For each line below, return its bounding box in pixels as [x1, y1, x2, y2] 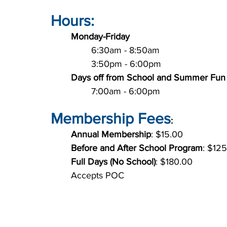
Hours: [51, 13, 94, 29]
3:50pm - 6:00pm [91, 59, 161, 69]
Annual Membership [71, 129, 151, 139]
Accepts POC [71, 170, 124, 180]
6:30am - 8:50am [91, 45, 160, 55]
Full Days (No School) [71, 157, 156, 167]
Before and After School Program [71, 143, 203, 153]
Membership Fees [51, 110, 171, 127]
